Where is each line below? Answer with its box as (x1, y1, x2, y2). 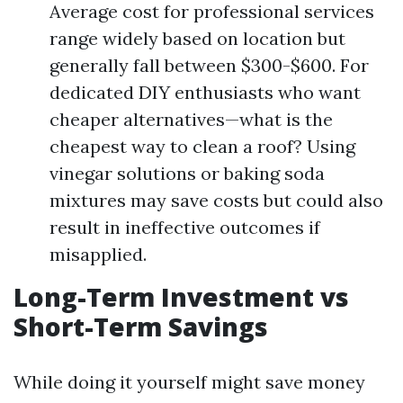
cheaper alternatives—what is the (49, 108, 333, 131)
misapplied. (49, 243, 147, 266)
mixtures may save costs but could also (49, 189, 383, 212)
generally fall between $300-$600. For (49, 54, 369, 77)
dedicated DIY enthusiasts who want (49, 81, 361, 104)
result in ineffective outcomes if (49, 216, 320, 239)
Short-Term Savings (13, 309, 268, 345)
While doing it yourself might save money (13, 371, 365, 394)
